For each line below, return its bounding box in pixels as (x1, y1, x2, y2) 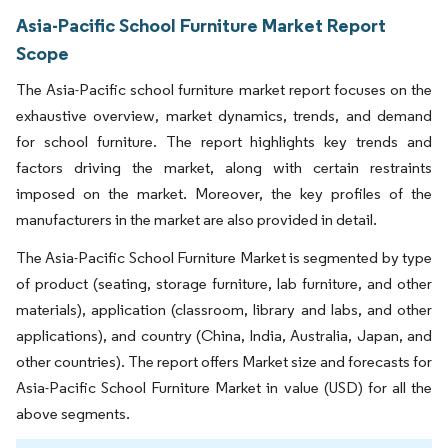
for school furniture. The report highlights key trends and (16, 132, 432, 152)
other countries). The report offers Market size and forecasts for (16, 352, 432, 372)
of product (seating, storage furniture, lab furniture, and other (16, 274, 432, 294)
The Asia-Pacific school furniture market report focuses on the (16, 80, 432, 100)
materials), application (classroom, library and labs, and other (16, 300, 432, 320)
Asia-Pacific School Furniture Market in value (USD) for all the (16, 378, 432, 398)
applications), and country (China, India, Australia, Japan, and (16, 326, 432, 346)
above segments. (16, 404, 130, 424)
